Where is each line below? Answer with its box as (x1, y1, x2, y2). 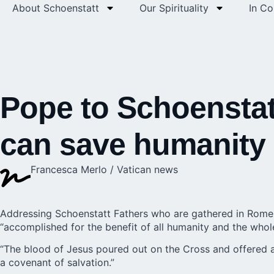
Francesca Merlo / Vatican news (31, 163, 178, 176)
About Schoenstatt (12, 2, 99, 14)
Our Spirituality (139, 2, 209, 14)
